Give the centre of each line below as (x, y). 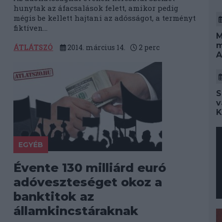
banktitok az (54, 196)
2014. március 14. (96, 47)
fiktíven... (31, 28)
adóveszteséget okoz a (88, 182)
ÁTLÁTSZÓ (33, 47)
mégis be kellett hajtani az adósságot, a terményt (105, 18)
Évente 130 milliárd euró (90, 168)
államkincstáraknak (76, 211)
